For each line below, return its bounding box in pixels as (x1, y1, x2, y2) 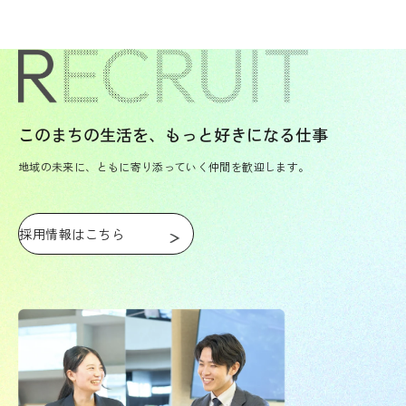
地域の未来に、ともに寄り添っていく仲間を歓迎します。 (18, 158, 310, 174)
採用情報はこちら (19, 224, 125, 243)
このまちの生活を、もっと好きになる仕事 (18, 121, 328, 146)
